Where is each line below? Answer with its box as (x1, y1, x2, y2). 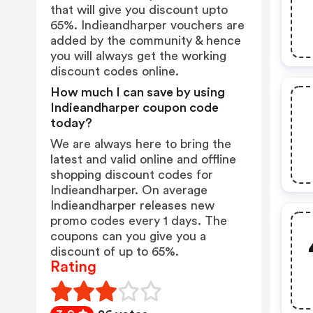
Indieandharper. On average (50, 184, 208, 196)
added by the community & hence (50, 34, 241, 47)
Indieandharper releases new (50, 199, 214, 212)
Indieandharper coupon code (50, 101, 219, 114)
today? (50, 117, 92, 129)
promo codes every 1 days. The (50, 214, 227, 227)
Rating (50, 259, 96, 275)
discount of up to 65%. (50, 245, 179, 258)
